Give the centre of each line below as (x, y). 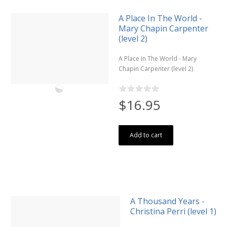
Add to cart (146, 135)
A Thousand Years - (167, 201)
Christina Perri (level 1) (173, 211)
